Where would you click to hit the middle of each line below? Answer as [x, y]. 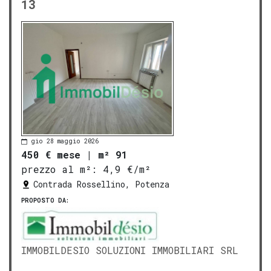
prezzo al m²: [59, 169]
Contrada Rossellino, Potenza [101, 184]
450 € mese [51, 154]
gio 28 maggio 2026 [65, 142]
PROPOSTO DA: [45, 200]
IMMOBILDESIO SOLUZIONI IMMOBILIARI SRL [130, 250]
